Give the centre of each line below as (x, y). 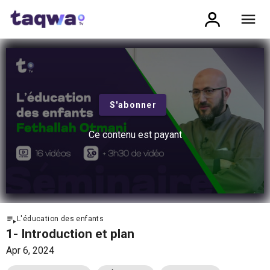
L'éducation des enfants (61, 218)
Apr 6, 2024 (30, 250)
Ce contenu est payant (135, 135)
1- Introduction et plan (70, 234)
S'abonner (133, 105)
